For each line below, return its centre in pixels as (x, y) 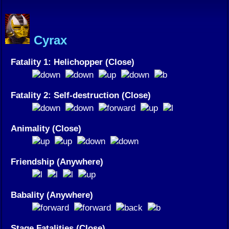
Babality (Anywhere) (52, 194)
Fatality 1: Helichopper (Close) (73, 62)
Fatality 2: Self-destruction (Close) (81, 95)
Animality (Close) (46, 128)
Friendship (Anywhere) (57, 161)
